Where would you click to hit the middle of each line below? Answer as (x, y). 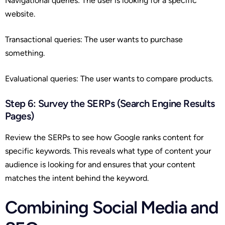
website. (20, 14)
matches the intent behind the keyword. (77, 178)
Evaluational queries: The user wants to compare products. (109, 79)
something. (25, 53)
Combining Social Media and (112, 208)
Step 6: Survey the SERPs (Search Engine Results (110, 104)
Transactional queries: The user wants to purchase (94, 40)
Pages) (20, 116)
